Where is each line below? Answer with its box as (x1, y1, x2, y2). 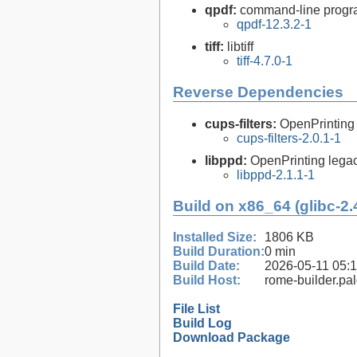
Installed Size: (173, 230, 257, 245)
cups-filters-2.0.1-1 (237, 131, 341, 145)
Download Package (173, 331, 290, 345)
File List (173, 302, 220, 316)
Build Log (173, 316, 232, 331)
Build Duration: (173, 245, 265, 259)
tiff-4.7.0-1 (237, 54, 292, 69)
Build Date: (173, 259, 240, 273)
